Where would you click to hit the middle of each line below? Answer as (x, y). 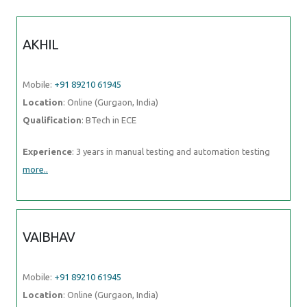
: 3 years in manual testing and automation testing (172, 151)
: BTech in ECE (109, 120)
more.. (35, 169)
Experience (47, 151)
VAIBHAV (49, 237)
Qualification (52, 120)
